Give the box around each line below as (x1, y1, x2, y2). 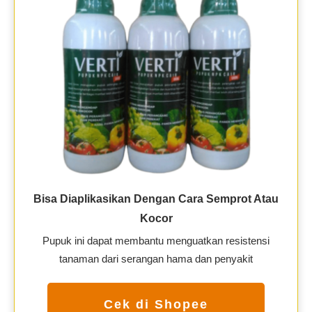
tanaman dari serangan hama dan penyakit (59, 252, 253, 265)
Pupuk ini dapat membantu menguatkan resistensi (42, 234, 270, 247)
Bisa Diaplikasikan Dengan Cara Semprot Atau (33, 192, 279, 205)
